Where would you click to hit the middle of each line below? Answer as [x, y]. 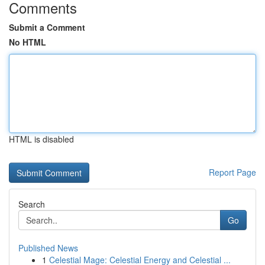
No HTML [28, 42]
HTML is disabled [41, 139]
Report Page [232, 172]
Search [32, 204]
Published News [48, 248]
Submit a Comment [47, 27]
